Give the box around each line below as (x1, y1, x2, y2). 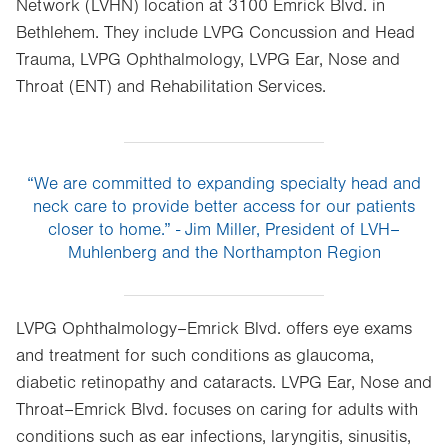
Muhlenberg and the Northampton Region (67, 243, 381, 263)
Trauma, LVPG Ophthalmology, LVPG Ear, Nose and (16, 50, 400, 70)
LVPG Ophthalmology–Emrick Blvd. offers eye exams (16, 319, 412, 339)
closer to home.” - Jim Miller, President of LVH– (48, 220, 400, 240)
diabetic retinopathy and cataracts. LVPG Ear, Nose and (16, 373, 432, 393)
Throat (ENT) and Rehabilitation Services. (16, 77, 326, 97)
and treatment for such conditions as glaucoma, (16, 346, 374, 366)
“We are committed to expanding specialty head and (27, 174, 421, 194)
